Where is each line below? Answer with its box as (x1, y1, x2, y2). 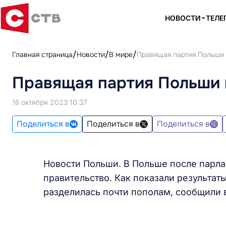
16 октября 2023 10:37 (12, 98, 87, 106)
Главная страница (12, 50, 73, 59)
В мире (109, 50, 133, 59)
